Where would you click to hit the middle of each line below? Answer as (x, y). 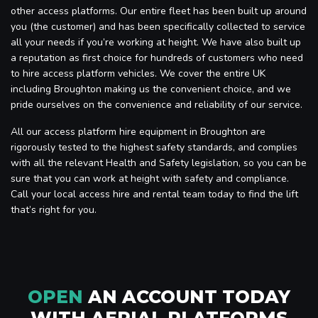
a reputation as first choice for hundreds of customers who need (157, 57)
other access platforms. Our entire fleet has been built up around (159, 11)
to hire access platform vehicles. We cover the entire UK (138, 73)
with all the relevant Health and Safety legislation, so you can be (159, 163)
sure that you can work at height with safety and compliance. (150, 178)
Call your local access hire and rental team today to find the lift (154, 194)
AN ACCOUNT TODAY (187, 296)
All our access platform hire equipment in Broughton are (138, 131)
